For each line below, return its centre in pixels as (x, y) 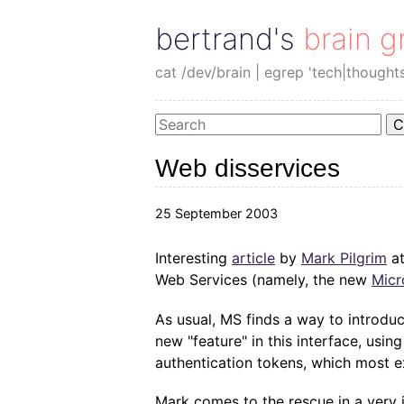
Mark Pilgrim (344, 258)
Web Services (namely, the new (263, 280)
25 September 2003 (216, 213)
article (253, 258)
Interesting (193, 258)
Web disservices (248, 168)
